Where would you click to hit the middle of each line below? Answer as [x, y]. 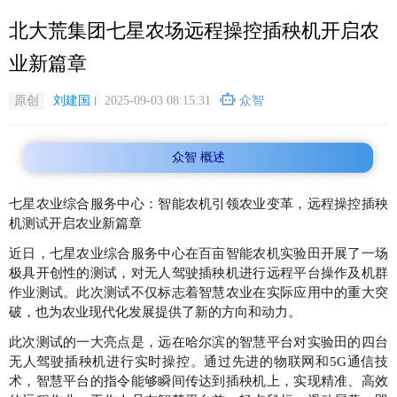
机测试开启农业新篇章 [75, 223]
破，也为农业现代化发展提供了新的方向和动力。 [155, 312]
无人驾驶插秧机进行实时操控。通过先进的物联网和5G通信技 [198, 362]
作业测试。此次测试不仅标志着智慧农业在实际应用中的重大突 [198, 292]
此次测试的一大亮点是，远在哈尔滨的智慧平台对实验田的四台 [198, 342]
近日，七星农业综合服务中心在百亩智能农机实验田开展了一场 [198, 253]
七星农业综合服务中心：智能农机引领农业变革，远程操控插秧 [198, 204]
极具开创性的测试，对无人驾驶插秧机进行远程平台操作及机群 [198, 273]
